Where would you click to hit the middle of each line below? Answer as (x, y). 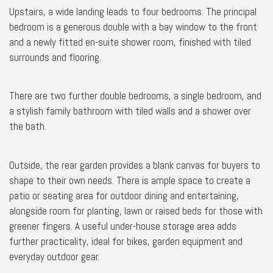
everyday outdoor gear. (54, 256)
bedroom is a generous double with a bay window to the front (133, 27)
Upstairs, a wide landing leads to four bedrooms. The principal (133, 11)
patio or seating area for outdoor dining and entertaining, (124, 195)
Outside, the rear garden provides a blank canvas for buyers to (135, 165)
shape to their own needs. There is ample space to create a (130, 180)
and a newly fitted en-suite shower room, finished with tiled (130, 42)
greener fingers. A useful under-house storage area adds (123, 226)
